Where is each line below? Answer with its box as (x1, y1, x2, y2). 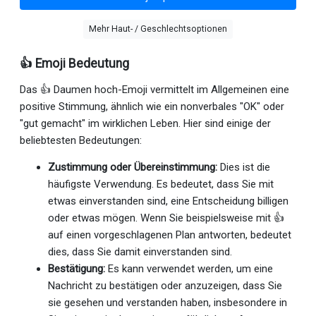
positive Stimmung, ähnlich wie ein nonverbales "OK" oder (20, 99, 284, 113)
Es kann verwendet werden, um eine (105, 262, 273, 275)
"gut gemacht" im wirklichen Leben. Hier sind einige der (20, 116, 271, 130)
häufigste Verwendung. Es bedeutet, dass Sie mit (48, 177, 274, 190)
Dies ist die (217, 160, 270, 174)
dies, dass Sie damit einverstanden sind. (48, 245, 232, 258)
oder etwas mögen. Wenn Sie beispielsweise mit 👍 (48, 211, 284, 224)
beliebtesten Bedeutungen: (20, 133, 142, 147)
